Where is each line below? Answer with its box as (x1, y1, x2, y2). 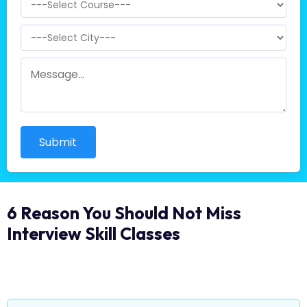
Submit (39, 134, 77, 150)
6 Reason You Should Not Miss (6, 201, 241, 224)
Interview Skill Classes (6, 222, 180, 245)
